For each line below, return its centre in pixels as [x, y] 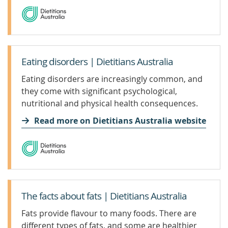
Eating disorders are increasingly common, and [112, 79]
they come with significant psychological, [99, 91]
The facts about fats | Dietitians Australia [104, 196]
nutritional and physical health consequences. [110, 103]
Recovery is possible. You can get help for [100, 116]
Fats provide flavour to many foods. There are [109, 213]
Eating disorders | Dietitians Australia [97, 62]
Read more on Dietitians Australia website [120, 121]
